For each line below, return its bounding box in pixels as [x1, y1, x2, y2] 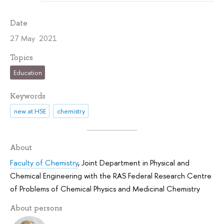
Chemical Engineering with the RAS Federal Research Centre [10, 170, 211, 181]
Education [13, 68, 42, 77]
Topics [10, 52, 33, 62]
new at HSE [13, 106, 46, 116]
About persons [10, 202, 62, 213]
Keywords [10, 90, 45, 101]
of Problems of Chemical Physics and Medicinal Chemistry [10, 183, 200, 194]
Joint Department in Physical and [81, 157, 189, 168]
